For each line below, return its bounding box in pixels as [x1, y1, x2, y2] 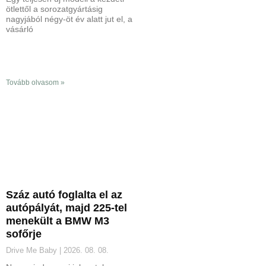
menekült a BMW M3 [6, 214, 109, 227]
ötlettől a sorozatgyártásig [6, 4, 103, 14]
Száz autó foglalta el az [6, 188, 122, 201]
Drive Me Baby [6, 245, 59, 255]
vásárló [6, 24, 33, 34]
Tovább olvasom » [6, 78, 65, 87]
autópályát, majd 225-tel [6, 201, 127, 214]
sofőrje [6, 227, 42, 240]
